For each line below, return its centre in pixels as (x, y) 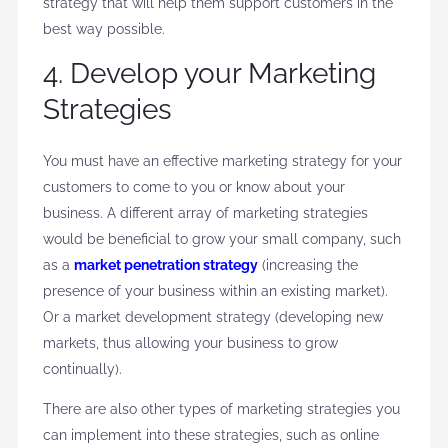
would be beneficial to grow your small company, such (221, 238)
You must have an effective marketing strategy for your (222, 160)
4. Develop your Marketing (209, 73)
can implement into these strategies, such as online (210, 434)
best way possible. (103, 28)
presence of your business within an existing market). (215, 290)
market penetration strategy (165, 264)
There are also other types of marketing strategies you (221, 408)
